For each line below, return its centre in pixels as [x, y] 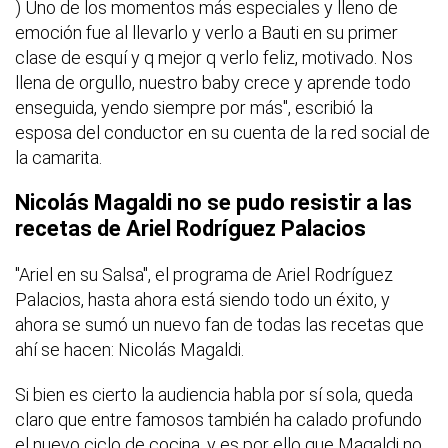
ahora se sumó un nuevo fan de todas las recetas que [219, 325]
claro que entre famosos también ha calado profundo [218, 420]
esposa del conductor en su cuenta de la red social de [222, 133]
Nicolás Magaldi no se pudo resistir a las [213, 203]
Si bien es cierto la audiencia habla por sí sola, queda [214, 395]
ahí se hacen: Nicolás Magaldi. [129, 350]
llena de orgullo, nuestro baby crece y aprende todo [213, 83]
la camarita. [58, 158]
